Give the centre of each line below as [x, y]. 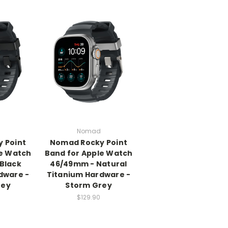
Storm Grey [89, 185]
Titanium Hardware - [89, 174]
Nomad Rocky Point [89, 142]
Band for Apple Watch [89, 153]
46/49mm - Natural [89, 164]
